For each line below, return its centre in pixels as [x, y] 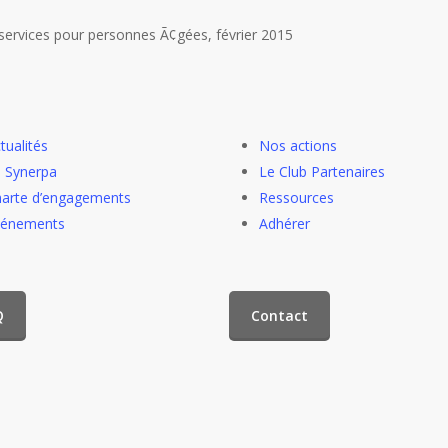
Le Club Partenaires [322, 171]
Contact [280, 315]
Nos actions [298, 145]
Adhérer [285, 223]
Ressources [297, 197]
